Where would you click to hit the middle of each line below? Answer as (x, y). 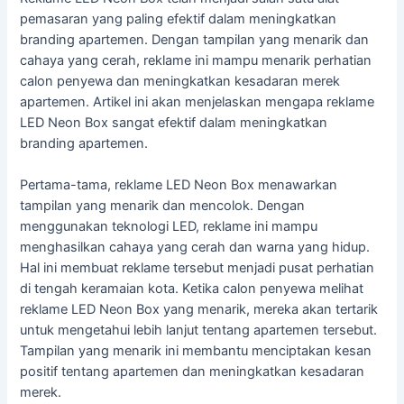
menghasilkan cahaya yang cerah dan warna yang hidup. (195, 248)
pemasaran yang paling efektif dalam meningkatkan (179, 18)
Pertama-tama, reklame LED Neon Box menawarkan (179, 185)
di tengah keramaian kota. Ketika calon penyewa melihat (192, 289)
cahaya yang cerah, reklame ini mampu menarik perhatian (196, 60)
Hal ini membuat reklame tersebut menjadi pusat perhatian (197, 268)
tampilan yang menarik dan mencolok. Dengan (163, 206)
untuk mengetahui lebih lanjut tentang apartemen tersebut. (199, 331)
